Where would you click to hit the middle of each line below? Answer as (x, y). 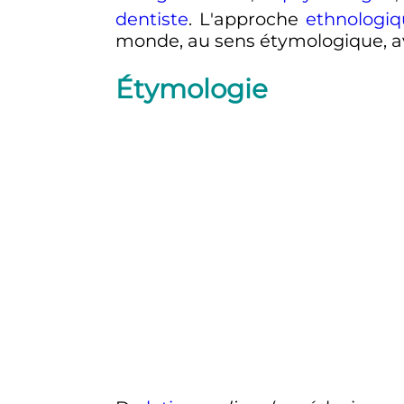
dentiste (151, 18)
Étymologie (191, 88)
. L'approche (247, 18)
